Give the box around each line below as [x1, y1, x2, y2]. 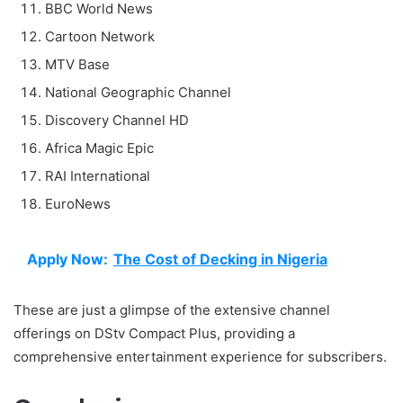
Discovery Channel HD [45, 111, 189, 129]
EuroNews [45, 194, 111, 212]
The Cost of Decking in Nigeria [113, 249, 327, 268]
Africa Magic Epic [45, 139, 154, 157]
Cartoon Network [45, 27, 155, 45]
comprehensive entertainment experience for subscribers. [13, 347, 387, 365]
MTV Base [45, 55, 110, 73]
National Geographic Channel [45, 83, 231, 101]
